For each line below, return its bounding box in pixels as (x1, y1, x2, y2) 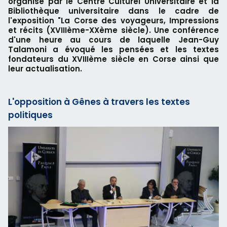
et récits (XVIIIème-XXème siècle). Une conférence (8, 25, 219, 35)
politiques (8, 109, 53, 121)
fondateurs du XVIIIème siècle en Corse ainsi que (8, 54, 219, 64)
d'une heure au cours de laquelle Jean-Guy (8, 34, 219, 45)
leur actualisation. (8, 63, 82, 74)
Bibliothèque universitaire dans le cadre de (8, 6, 219, 16)
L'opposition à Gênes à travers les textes (8, 96, 190, 108)
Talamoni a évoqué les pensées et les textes (8, 44, 219, 55)
